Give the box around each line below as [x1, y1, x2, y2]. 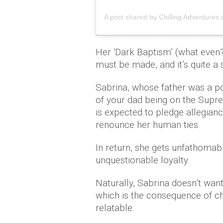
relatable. [96, 202, 134, 214]
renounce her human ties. [96, 118, 200, 130]
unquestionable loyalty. [96, 154, 190, 166]
